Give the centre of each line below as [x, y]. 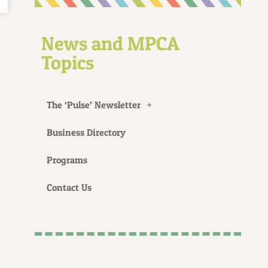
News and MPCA [111, 43]
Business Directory [86, 132]
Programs [67, 159]
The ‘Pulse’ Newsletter [94, 104]
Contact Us [69, 187]
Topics [68, 62]
